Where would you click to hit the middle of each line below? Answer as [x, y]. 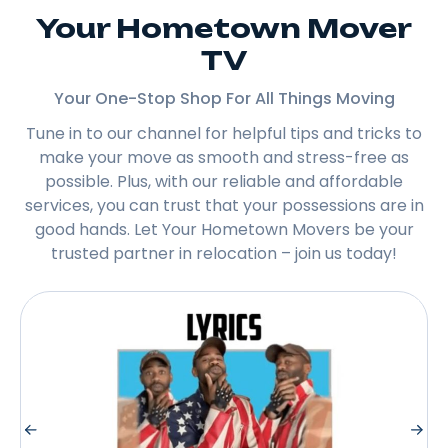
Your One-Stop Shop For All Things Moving [224, 98]
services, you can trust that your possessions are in [224, 205]
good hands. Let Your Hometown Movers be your [224, 229]
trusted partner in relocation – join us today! [224, 253]
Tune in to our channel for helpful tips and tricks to [224, 133]
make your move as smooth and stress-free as [224, 157]
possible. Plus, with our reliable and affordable [224, 181]
